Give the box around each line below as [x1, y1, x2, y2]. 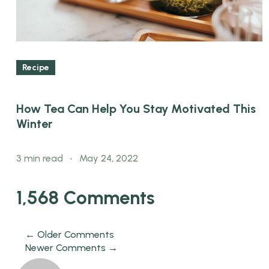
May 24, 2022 [79, 152, 138, 164]
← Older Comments [25, 228, 114, 240]
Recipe [22, 62, 49, 73]
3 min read [16, 152, 65, 164]
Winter [16, 116, 52, 131]
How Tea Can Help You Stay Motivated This [16, 101, 256, 116]
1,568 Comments [16, 186, 155, 209]
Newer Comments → [25, 241, 118, 253]
